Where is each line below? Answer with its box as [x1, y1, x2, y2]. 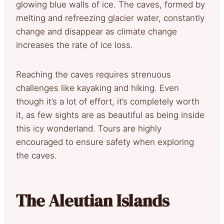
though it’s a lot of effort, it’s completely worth [16, 96, 199, 106]
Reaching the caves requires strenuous [16, 69, 171, 79]
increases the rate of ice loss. [16, 39, 133, 50]
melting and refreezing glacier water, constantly [16, 12, 204, 23]
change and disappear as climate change [16, 26, 177, 36]
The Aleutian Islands [16, 188, 173, 212]
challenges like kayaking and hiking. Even [16, 82, 179, 93]
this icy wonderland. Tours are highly [16, 123, 161, 133]
